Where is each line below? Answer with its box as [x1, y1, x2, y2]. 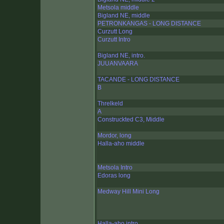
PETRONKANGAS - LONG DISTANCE [97, 20, 201, 27]
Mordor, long [97, 132, 131, 139]
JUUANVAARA [97, 60, 138, 67]
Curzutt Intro [97, 36, 130, 43]
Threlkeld [97, 100, 123, 107]
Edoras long [97, 172, 130, 179]
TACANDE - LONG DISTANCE [97, 76, 179, 83]
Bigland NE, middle [97, 12, 150, 19]
